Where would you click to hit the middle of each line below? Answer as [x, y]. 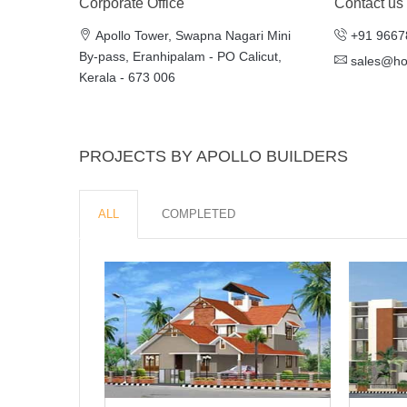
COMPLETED [199, 213]
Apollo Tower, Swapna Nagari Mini [191, 35]
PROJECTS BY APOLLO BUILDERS [213, 156]
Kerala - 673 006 [127, 77]
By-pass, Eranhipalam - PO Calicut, [180, 56]
